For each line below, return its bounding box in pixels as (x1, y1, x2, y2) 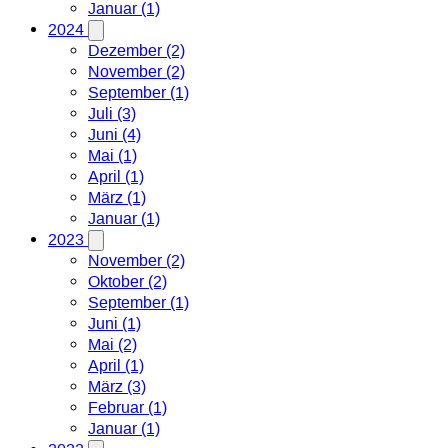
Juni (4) (88, 124, 141, 145)
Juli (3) (88, 103, 136, 124)
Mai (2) (88, 334, 137, 355)
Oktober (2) (88, 271, 167, 292)
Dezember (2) (88, 40, 185, 61)
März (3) (88, 376, 146, 397)
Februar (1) (88, 397, 167, 418)
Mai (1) (88, 145, 137, 166)
